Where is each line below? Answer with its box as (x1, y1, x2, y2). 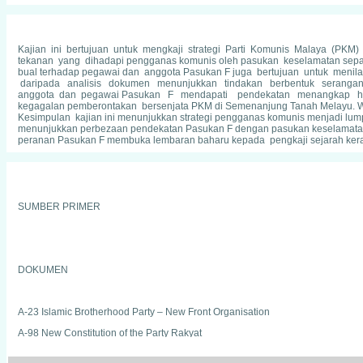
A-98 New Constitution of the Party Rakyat (18, 327, 202, 339)
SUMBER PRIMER (18, 201, 100, 212)
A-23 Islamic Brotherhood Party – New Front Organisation (18, 306, 270, 318)
